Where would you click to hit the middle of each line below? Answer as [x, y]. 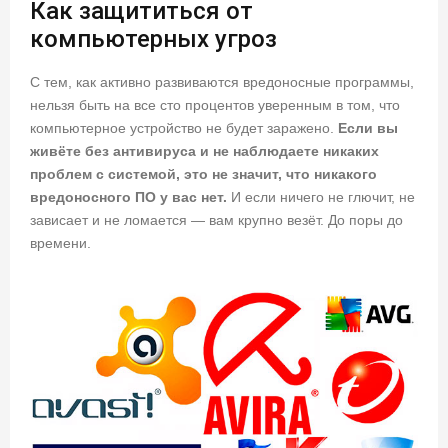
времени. [60, 242]
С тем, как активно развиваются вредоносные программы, [222, 81]
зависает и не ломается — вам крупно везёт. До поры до [216, 219]
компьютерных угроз [153, 38]
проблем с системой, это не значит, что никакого [203, 173]
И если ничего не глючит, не [321, 196]
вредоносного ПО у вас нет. [128, 196]
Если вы [368, 127]
